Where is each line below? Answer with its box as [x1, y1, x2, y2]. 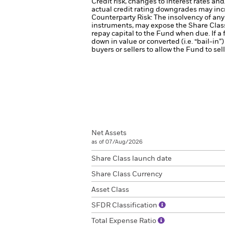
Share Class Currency [91, 171, 162, 178]
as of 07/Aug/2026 [91, 139, 143, 145]
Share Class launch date [91, 155, 172, 162]
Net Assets [91, 130, 127, 137]
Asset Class [91, 186, 129, 193]
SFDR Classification [91, 202, 159, 209]
